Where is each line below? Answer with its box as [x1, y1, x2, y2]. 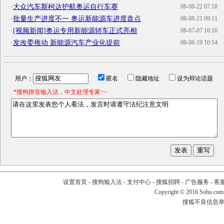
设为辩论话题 [177, 75, 213, 82]
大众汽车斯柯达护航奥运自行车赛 [13, 2, 118, 10]
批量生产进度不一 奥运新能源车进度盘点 [13, 14, 141, 22]
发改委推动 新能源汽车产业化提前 [13, 38, 120, 46]
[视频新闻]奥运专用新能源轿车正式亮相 [13, 26, 137, 34]
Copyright [154, 188, 180, 195]
